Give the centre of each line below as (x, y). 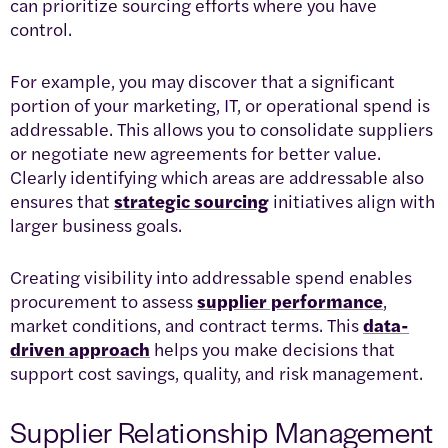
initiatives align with (352, 200)
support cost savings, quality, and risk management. (216, 372)
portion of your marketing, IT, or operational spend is (220, 104)
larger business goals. (96, 224)
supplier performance (290, 300)
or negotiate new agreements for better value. (195, 152)
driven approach (80, 348)
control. (41, 28)
